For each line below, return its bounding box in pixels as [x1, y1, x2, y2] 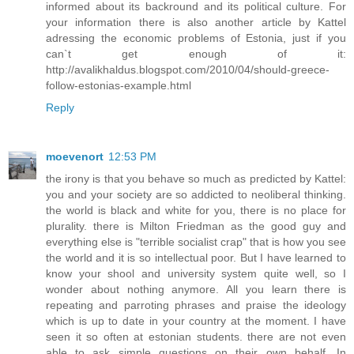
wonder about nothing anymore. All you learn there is [46, 283, 346, 296]
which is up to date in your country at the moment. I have [46, 314, 346, 328]
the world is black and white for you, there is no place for [46, 204, 346, 217]
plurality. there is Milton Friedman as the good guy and [46, 220, 346, 233]
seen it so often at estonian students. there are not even [46, 330, 346, 344]
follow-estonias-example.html [46, 79, 191, 92]
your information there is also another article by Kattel [46, 16, 346, 29]
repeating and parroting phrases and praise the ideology [46, 299, 346, 312]
